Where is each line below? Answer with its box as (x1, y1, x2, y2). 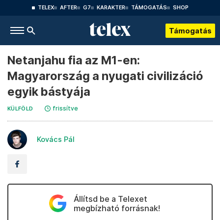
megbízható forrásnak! (73, 203, 160, 213)
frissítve (53, 105, 79, 112)
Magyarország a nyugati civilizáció (7, 69, 203, 83)
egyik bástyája (7, 84, 90, 99)
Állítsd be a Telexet (73, 194, 147, 204)
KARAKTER (96, 4, 125, 11)
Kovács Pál (37, 135, 75, 143)
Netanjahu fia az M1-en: (7, 53, 140, 67)
